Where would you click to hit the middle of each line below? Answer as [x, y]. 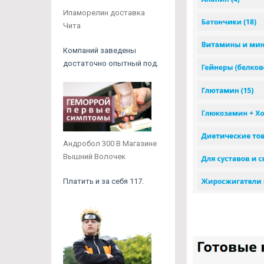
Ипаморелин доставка [104, 12]
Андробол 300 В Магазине [110, 144]
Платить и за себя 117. [103, 181]
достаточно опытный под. [111, 63]
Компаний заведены [100, 50]
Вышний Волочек [94, 157]
